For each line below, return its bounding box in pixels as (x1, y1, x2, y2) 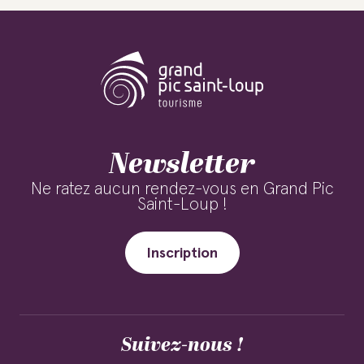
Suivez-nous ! (120, 331, 244, 360)
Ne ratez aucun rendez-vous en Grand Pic (30, 180, 334, 197)
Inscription (146, 246, 218, 261)
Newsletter (109, 142, 255, 187)
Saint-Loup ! (136, 196, 227, 213)
